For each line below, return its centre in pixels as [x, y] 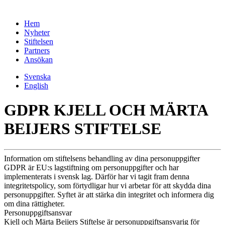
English [36, 86]
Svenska [37, 77]
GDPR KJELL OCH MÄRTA [106, 110]
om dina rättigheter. [34, 203]
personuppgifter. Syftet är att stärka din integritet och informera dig [109, 194]
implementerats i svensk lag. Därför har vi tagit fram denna [97, 176]
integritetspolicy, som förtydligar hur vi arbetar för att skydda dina [107, 185]
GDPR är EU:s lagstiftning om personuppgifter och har [91, 167]
